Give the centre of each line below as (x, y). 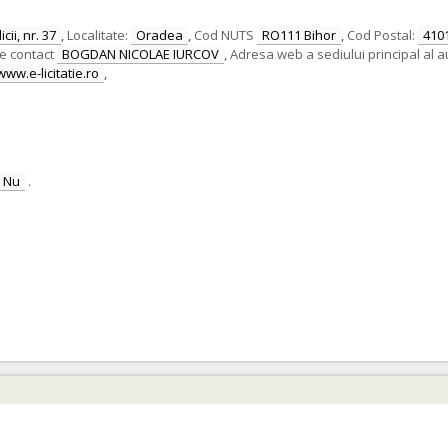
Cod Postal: (381, 35)
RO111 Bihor (299, 35)
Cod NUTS (224, 35)
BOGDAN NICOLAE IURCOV (140, 54)
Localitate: (97, 35)
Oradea (159, 35)
